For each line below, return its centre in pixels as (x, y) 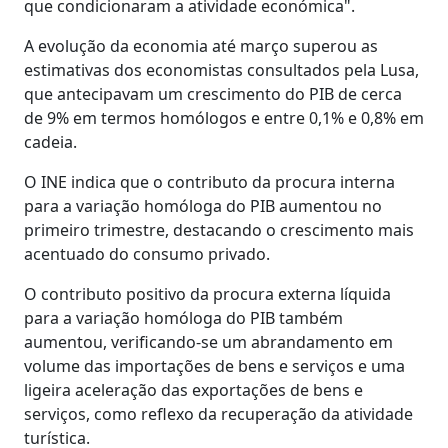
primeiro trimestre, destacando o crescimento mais (219, 229)
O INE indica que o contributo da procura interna (209, 181)
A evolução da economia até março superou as (201, 45)
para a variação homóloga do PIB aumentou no (203, 205)
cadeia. (50, 141)
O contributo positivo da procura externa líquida (207, 293)
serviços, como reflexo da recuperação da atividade (218, 413)
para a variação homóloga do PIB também (183, 317)
